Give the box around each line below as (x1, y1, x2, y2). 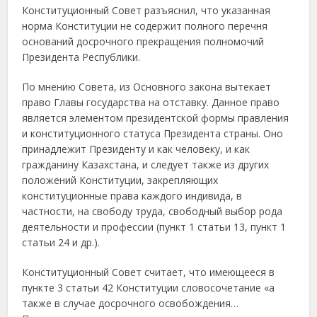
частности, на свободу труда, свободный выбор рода (22, 204, 283, 219)
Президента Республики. (22, 50, 141, 64)
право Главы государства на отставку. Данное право (22, 96, 280, 110)
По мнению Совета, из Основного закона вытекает (22, 80, 272, 94)
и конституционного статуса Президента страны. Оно (22, 127, 284, 141)
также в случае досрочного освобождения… (22, 296, 239, 311)
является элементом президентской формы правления (22, 111, 289, 125)
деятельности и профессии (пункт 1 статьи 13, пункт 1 (22, 220, 287, 234)
